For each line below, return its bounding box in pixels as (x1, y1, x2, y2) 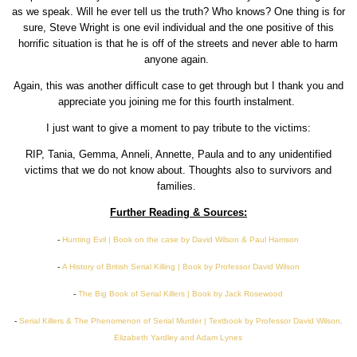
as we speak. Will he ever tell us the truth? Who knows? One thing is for (11, 6, 345, 18)
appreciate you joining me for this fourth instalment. (58, 96, 299, 108)
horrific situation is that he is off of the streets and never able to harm (18, 37, 339, 50)
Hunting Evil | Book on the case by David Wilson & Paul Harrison (62, 235, 300, 245)
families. (157, 180, 200, 193)
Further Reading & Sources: (109, 206, 247, 219)
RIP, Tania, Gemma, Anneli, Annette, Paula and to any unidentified (25, 148, 331, 161)
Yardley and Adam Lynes (148, 333, 243, 343)
